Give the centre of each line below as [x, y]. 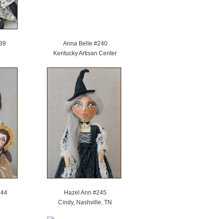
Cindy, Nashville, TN [85, 202]
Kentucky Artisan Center [85, 53]
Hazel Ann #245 [85, 193]
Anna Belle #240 [85, 44]
